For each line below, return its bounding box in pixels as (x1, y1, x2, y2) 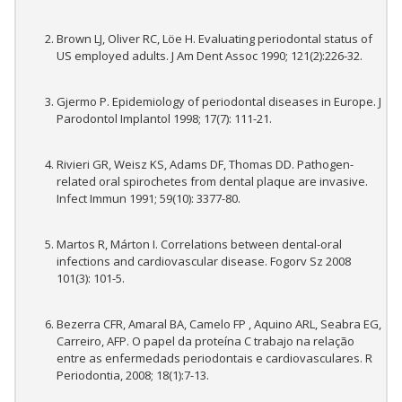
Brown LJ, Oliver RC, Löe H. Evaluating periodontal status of (57, 31, 372, 48)
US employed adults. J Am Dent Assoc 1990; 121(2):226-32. (57, 48, 363, 65)
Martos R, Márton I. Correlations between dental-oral (57, 236, 342, 253)
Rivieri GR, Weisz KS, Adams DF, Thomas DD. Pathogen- (57, 156, 354, 173)
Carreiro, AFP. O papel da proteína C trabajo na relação (57, 333, 354, 350)
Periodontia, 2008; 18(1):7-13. (57, 367, 209, 384)
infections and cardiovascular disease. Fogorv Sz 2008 (57, 253, 351, 270)
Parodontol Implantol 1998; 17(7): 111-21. (57, 110, 272, 127)
